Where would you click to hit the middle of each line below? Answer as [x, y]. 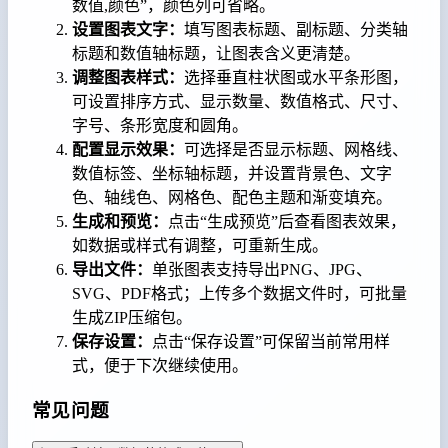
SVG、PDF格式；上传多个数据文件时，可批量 [239, 294]
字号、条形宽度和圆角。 [160, 126]
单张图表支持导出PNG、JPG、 [262, 270]
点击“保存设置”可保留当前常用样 [271, 342]
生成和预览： [120, 222]
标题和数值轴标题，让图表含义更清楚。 [216, 54]
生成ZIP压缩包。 [132, 318]
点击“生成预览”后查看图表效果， [287, 222]
